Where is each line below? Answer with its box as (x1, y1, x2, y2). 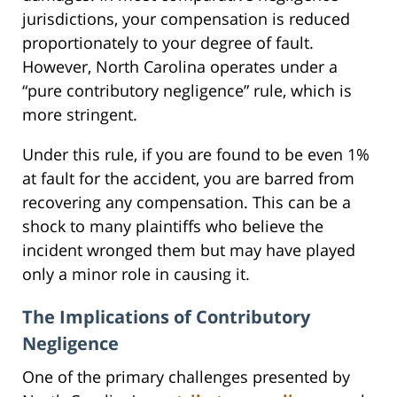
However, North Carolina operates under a (22, 55, 338, 77)
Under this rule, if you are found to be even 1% (22, 143, 370, 165)
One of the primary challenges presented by (22, 365, 350, 387)
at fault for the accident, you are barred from (22, 167, 354, 189)
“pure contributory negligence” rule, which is (22, 79, 352, 101)
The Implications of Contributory (22, 304, 310, 329)
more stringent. (22, 103, 137, 125)
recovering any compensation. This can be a (22, 191, 351, 213)
